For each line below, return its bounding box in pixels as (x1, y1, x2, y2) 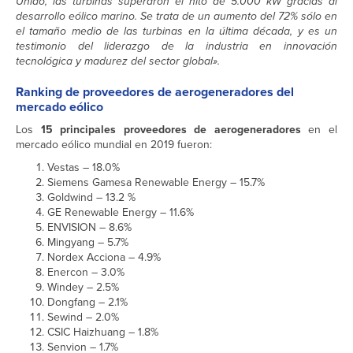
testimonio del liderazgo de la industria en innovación (16, 38, 337, 55)
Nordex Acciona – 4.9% (47, 249, 161, 266)
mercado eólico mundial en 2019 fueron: (16, 136, 212, 154)
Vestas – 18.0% (47, 159, 120, 176)
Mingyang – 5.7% (47, 234, 128, 251)
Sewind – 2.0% (47, 309, 119, 326)
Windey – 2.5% (47, 279, 119, 296)
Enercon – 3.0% (47, 264, 124, 281)
